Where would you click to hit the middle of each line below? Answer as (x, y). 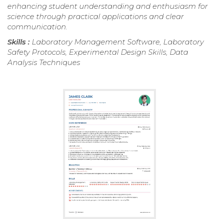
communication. (37, 27)
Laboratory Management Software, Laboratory (118, 42)
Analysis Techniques (44, 63)
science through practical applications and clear (96, 17)
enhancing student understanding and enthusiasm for (108, 6)
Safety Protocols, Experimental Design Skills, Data (98, 52)
